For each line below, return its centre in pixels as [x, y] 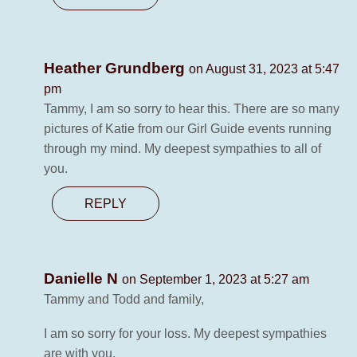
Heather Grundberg [116, 69]
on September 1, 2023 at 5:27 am [216, 280]
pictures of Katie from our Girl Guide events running [188, 129]
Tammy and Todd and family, [124, 300]
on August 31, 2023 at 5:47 [264, 69]
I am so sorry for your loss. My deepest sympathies [185, 334]
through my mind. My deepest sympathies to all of [182, 149]
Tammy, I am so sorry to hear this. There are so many [192, 109]
